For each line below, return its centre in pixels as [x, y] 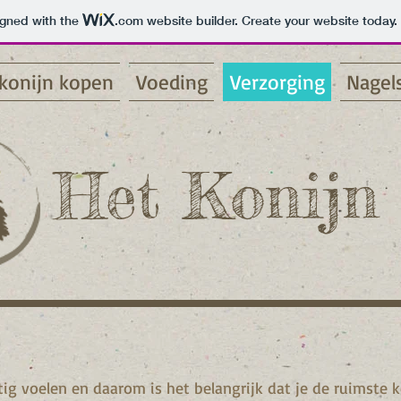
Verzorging [277, 82]
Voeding [171, 82]
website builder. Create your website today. [270, 21]
